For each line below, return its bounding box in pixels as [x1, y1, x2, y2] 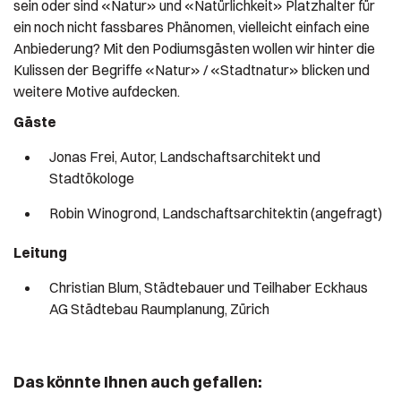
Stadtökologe [49, 169, 134, 187]
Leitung [13, 243, 67, 261]
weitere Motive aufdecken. [13, 82, 180, 100]
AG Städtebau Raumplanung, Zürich [49, 300, 269, 318]
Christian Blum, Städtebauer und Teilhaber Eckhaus [49, 278, 368, 296]
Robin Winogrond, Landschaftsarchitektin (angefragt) [49, 204, 382, 222]
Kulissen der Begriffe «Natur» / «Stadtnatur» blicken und [13, 61, 370, 79]
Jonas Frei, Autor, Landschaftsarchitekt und [49, 148, 320, 166]
